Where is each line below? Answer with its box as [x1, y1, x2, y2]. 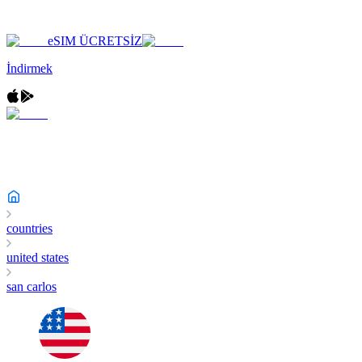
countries [6, 221, 53, 235]
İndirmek [6, 61, 53, 75]
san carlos [6, 280, 57, 293]
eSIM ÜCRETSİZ [48, 34, 142, 48]
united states [6, 250, 69, 264]
